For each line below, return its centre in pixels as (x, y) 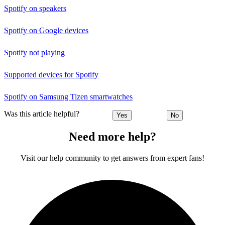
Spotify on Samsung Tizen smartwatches (68, 97)
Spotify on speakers (35, 8)
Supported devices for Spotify (51, 75)
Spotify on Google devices (46, 30)
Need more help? (113, 137)
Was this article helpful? (42, 114)
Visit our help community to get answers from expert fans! (113, 158)
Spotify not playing (34, 52)
